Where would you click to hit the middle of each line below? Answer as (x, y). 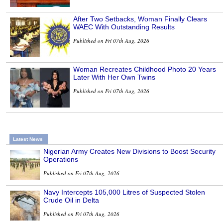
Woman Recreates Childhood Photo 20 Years (145, 69)
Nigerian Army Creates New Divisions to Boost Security (129, 152)
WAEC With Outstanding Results (124, 27)
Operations (61, 160)
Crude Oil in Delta (71, 200)
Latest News (28, 139)
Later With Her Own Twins (114, 77)
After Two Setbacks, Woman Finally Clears (140, 19)
